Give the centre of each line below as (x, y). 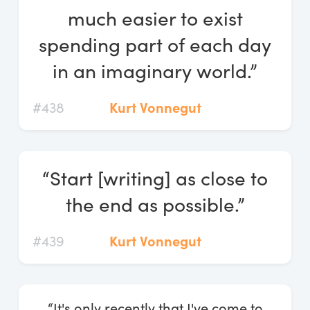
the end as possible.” (155, 204)
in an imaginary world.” (155, 70)
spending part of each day (155, 44)
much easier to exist (155, 18)
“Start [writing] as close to (155, 177)
